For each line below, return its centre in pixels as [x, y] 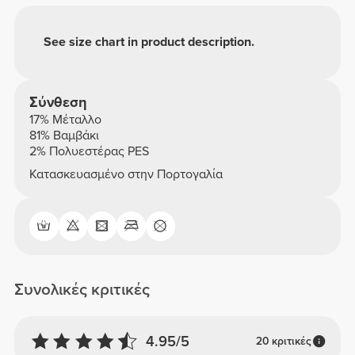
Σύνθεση [58, 102]
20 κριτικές [283, 342]
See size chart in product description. [149, 42]
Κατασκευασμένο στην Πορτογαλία [126, 175]
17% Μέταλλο [65, 119]
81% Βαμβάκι [64, 135]
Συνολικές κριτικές [82, 289]
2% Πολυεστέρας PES [89, 151]
